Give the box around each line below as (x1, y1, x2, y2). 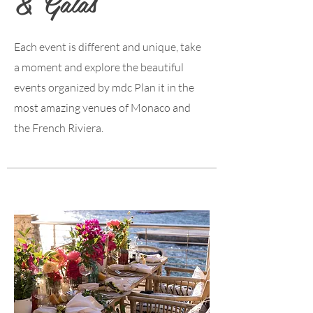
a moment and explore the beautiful (14, 60, 184, 74)
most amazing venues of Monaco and (14, 101, 191, 115)
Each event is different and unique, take (14, 40, 201, 54)
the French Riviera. (14, 121, 103, 135)
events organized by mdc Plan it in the (14, 80, 194, 94)
